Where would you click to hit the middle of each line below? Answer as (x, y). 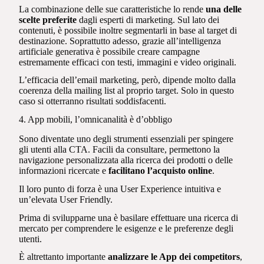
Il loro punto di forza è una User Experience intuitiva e (120, 189)
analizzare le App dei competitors (174, 257)
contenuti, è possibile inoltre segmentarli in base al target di (128, 30)
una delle (224, 9)
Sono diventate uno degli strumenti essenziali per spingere (126, 139)
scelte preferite (48, 19)
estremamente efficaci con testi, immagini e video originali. (129, 62)
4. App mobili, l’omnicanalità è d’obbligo (96, 120)
